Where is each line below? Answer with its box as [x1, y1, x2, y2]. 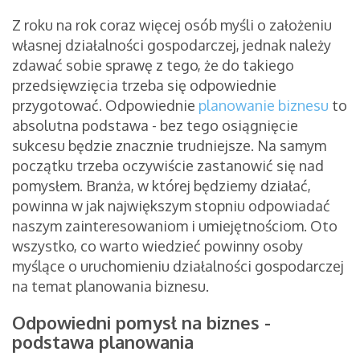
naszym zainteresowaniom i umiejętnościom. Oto [12, 217, 337, 235]
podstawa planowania [12, 330, 198, 354]
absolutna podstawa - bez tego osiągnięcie [12, 117, 298, 135]
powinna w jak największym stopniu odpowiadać [12, 197, 330, 215]
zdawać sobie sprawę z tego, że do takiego [12, 56, 294, 75]
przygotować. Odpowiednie [12, 96, 198, 115]
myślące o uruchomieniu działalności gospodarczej [12, 257, 344, 276]
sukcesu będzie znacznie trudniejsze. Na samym [12, 137, 326, 155]
